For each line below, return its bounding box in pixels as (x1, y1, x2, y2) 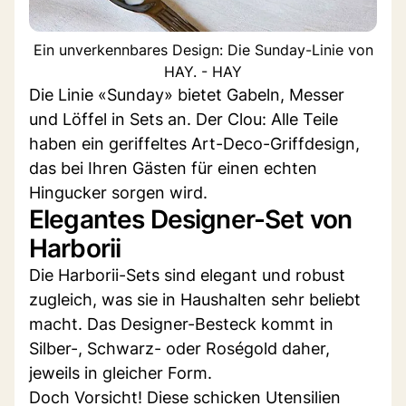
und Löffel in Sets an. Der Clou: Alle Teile (29, 109, 338, 129)
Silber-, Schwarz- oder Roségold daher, (29, 338, 330, 358)
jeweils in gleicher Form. (29, 362, 212, 382)
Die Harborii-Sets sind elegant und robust (29, 265, 345, 285)
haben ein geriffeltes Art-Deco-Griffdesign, (29, 133, 360, 153)
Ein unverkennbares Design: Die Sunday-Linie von (33, 40, 373, 59)
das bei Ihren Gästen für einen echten (29, 158, 317, 178)
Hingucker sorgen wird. (29, 182, 208, 202)
